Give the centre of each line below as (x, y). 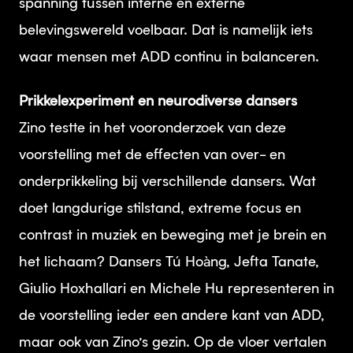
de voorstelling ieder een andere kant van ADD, (172, 316)
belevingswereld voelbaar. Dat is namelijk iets (166, 31)
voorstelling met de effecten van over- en (152, 156)
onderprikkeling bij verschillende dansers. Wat (167, 182)
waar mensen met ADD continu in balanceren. (169, 58)
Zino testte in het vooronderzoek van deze (152, 129)
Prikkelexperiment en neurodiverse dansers (158, 102)
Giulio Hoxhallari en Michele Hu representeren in (176, 290)
